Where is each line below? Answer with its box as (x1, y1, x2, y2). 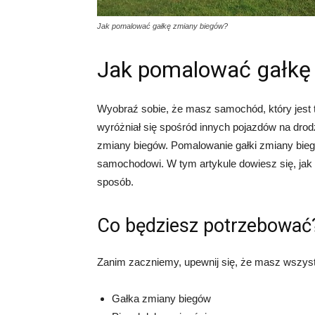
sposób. (97, 176, 134, 188)
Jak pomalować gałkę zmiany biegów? (97, 22, 228, 30)
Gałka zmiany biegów (112, 292, 211, 304)
